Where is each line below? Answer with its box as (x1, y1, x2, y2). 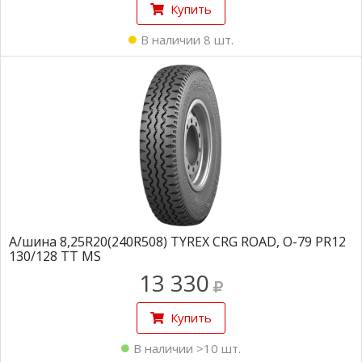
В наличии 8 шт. (141, 32, 234, 48)
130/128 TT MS (9, 247, 101, 265)
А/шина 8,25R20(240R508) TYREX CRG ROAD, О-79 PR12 (9, 233, 346, 250)
